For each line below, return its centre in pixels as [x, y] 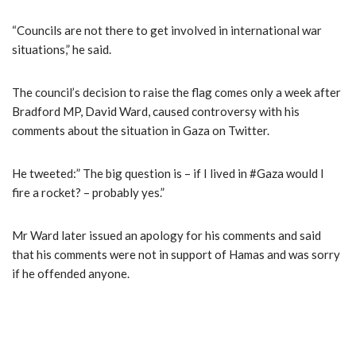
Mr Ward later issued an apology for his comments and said [166, 235]
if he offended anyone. [71, 273]
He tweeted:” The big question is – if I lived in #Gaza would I [168, 173]
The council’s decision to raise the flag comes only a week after [176, 92]
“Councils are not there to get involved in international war [167, 30]
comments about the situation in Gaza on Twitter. [141, 130]
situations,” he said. [62, 49]
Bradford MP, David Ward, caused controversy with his [156, 111]
